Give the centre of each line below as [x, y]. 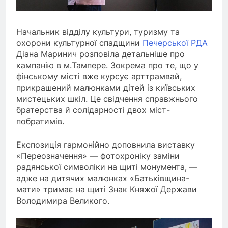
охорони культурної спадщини [79, 43]
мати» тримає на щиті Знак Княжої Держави [107, 190]
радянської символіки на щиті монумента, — [107, 167]
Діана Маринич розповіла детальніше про [101, 54]
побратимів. [40, 121]
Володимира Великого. [63, 201]
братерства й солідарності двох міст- [93, 110]
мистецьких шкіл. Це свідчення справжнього [107, 99]
